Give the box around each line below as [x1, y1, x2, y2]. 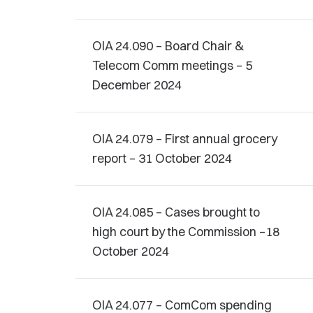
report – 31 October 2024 [92, 150, 232, 166]
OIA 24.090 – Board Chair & [92, 38, 245, 54]
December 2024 [92, 77, 182, 93]
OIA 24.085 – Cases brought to [92, 204, 260, 220]
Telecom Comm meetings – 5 [92, 57, 252, 73]
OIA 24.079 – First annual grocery [92, 131, 277, 147]
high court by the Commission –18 [92, 224, 279, 240]
